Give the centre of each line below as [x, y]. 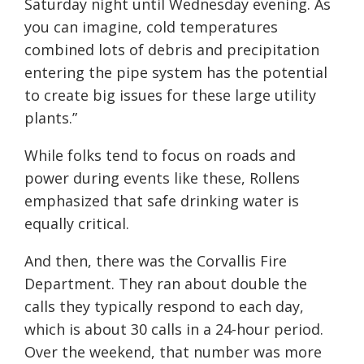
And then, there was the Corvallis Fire [156, 260]
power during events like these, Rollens [162, 178]
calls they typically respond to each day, [164, 306]
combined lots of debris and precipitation [172, 49]
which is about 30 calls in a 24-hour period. [174, 329]
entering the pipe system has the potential [176, 72]
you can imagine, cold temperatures [151, 26]
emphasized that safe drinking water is [162, 200]
